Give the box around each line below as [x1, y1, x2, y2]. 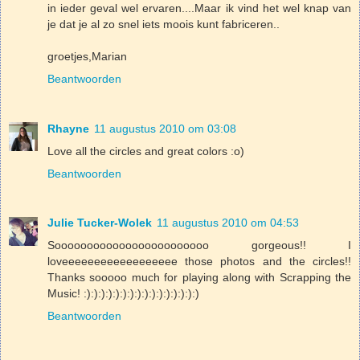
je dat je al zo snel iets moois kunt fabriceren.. [47, 17, 280, 31]
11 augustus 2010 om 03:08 [94, 121, 236, 135]
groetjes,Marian [47, 49, 127, 63]
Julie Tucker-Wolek [47, 216, 152, 230]
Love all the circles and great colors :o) [47, 144, 244, 157]
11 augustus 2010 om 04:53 [157, 216, 299, 230]
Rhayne [47, 121, 89, 135]
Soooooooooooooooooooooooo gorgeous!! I [47, 239, 351, 252]
